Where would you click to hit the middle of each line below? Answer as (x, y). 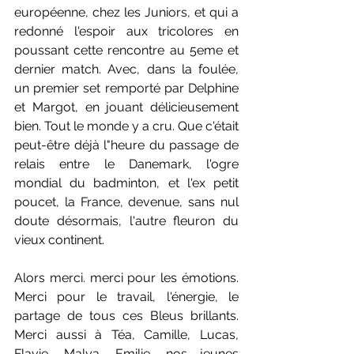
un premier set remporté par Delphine (126, 88)
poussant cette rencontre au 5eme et (126, 51)
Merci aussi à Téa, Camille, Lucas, (126, 335)
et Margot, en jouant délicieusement (126, 107)
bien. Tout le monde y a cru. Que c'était (126, 126)
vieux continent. (59, 240)
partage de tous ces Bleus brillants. (126, 316)
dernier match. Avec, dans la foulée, (126, 70)
